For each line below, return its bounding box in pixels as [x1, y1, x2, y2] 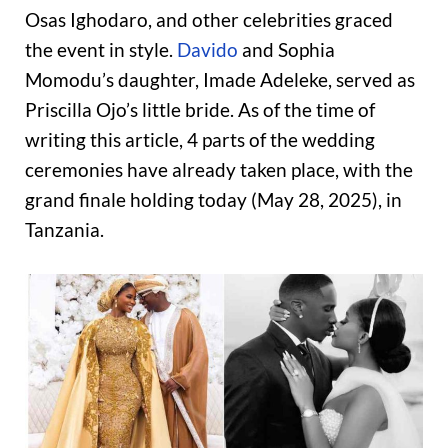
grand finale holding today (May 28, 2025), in [25, 188, 402, 212]
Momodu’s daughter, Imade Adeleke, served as [25, 68, 415, 92]
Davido [177, 38, 238, 62]
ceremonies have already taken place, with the [25, 158, 413, 182]
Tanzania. [25, 218, 104, 242]
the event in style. [25, 38, 177, 62]
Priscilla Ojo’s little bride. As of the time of [25, 98, 375, 122]
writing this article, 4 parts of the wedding [25, 128, 375, 152]
